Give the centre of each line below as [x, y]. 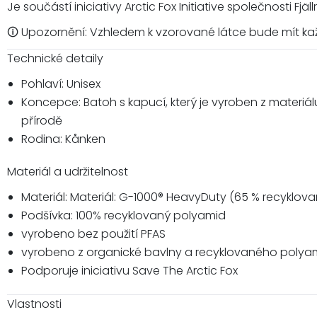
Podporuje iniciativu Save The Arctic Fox [129, 270]
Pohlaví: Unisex [61, 83]
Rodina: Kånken [63, 139]
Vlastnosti [34, 304]
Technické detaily [55, 58]
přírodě [42, 120]
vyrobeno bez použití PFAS [93, 234]
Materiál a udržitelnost [68, 171]
